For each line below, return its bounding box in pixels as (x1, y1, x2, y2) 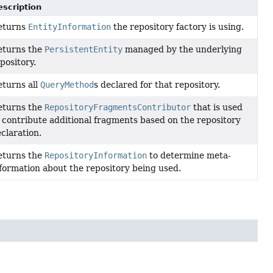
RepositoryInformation (44, 150, 147, 160)
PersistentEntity (44, 44, 123, 54)
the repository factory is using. (111, 21, 244, 32)
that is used (191, 102, 243, 112)
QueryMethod (40, 79, 94, 90)
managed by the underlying (122, 44, 243, 54)
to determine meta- (147, 150, 232, 160)
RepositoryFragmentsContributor (44, 102, 191, 112)
